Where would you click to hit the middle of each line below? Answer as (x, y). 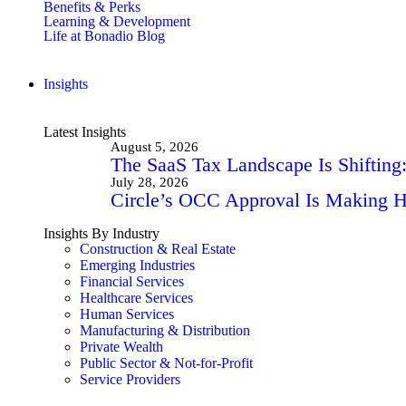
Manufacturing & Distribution (165, 330)
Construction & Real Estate (158, 249)
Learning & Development (117, 21)
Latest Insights (85, 132)
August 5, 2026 (155, 147)
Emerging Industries (137, 265)
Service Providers (130, 379)
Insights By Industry (101, 233)
